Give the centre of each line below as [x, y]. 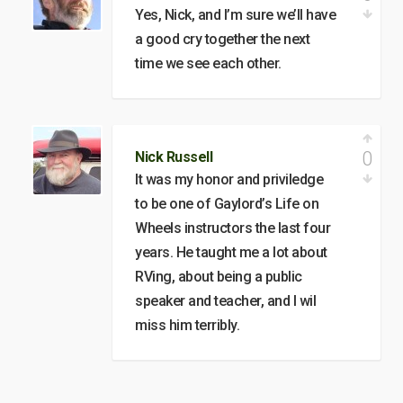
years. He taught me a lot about [231, 252]
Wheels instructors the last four [233, 228]
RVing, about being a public [219, 276]
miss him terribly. [187, 325]
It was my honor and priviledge [229, 179]
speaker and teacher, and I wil [225, 300]
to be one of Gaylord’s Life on [227, 203]
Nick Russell [174, 157]
